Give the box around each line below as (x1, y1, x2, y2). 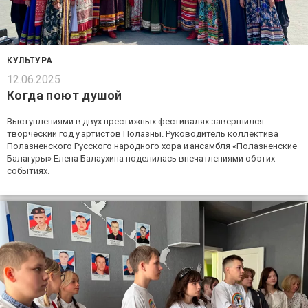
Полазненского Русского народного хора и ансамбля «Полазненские (7, 140, 297, 151)
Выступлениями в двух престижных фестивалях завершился (7, 115, 264, 126)
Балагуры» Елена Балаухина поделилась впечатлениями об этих (7, 153, 275, 164)
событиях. (7, 165, 49, 176)
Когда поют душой (7, 87, 122, 102)
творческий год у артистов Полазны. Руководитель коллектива (7, 128, 278, 139)
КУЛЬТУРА (7, 55, 53, 65)
